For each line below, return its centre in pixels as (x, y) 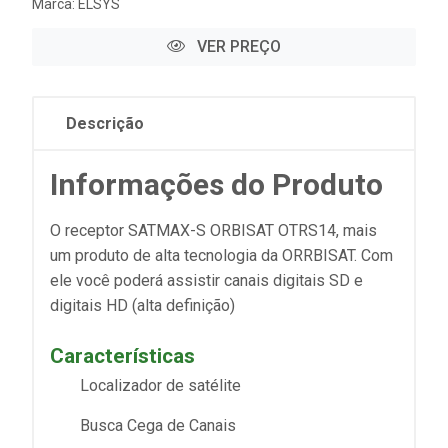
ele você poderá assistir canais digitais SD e (206, 281)
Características (122, 356)
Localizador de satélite (160, 386)
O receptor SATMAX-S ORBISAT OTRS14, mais (213, 231)
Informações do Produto (216, 185)
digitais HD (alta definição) (142, 306)
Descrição (105, 124)
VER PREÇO (237, 47)
